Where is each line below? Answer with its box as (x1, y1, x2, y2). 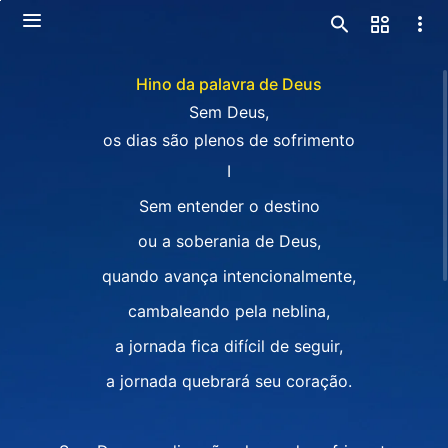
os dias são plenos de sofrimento (103, 130, 355, 150)
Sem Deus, (189, 102, 269, 122)
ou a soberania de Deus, (137, 231, 321, 251)
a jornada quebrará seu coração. (106, 371, 352, 391)
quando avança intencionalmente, (102, 266, 356, 286)
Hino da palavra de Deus (136, 74, 322, 94)
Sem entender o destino (138, 196, 320, 216)
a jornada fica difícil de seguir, (115, 336, 343, 356)
